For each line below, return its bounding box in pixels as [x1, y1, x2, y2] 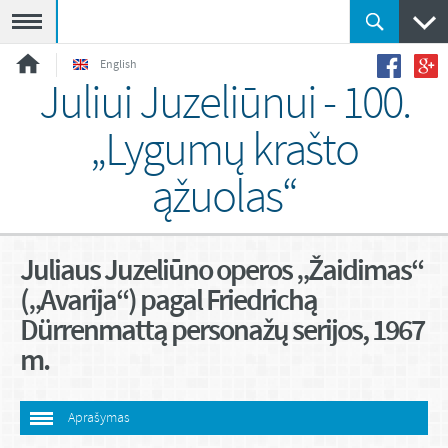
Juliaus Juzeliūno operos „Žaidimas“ [20, 251, 423, 291]
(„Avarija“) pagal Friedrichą [20, 281, 317, 321]
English [100, 57, 137, 73]
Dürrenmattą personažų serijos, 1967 [20, 311, 424, 351]
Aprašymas [68, 409, 130, 428]
